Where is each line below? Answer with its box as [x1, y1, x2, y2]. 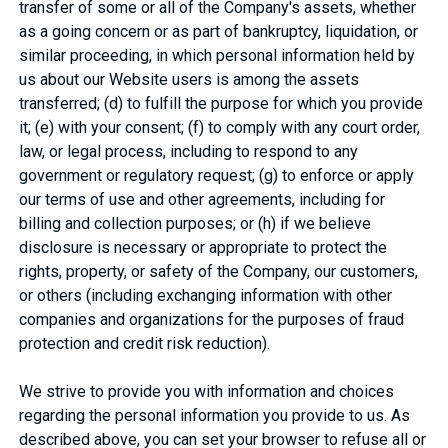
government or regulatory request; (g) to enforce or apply [19, 165, 415, 185]
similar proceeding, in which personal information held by [19, 45, 416, 65]
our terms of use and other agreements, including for [19, 189, 386, 209]
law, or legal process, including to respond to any [19, 141, 359, 161]
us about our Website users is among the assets [19, 69, 360, 89]
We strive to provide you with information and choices [19, 381, 395, 401]
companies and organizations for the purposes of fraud [19, 309, 405, 329]
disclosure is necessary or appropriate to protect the [19, 237, 388, 257]
